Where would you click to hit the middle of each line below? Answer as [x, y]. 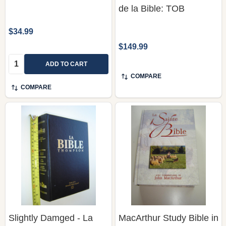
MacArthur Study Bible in [168, 218]
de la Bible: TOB [152, 8]
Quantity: [24, 60]
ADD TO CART [66, 64]
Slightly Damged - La [51, 218]
